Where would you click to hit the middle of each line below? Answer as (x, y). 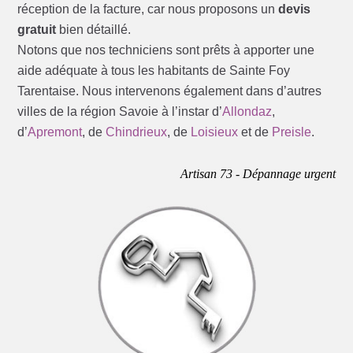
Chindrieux (137, 132)
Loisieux (215, 132)
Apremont (55, 132)
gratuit (37, 30)
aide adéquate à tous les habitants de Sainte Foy (154, 71)
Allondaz (247, 112)
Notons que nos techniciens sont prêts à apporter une (166, 50)
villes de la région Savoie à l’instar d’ (120, 112)
